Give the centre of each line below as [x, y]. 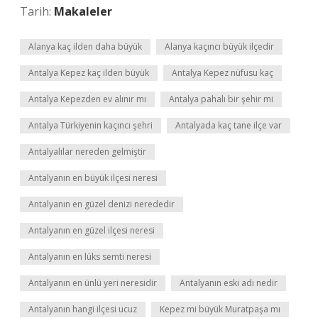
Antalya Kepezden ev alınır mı [87, 99]
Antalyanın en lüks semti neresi [90, 257]
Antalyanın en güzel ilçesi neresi [92, 230]
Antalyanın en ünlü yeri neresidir [93, 283]
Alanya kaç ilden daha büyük [85, 46]
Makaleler [83, 11]
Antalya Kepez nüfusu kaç [223, 73]
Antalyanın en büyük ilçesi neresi [93, 178]
